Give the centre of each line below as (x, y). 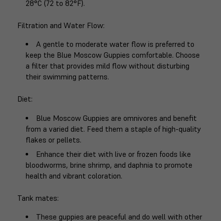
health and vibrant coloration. (74, 176)
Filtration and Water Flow (60, 26)
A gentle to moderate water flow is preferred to (115, 44)
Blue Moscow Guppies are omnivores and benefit (117, 118)
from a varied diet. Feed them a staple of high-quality (113, 129)
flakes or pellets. (53, 140)
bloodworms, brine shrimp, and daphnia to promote (109, 165)
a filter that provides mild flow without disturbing (107, 66)
